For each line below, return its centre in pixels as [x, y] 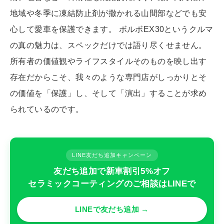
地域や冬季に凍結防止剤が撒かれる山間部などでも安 [108, 13]
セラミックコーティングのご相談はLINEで [112, 184]
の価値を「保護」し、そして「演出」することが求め [108, 93]
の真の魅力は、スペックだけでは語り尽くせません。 [108, 45]
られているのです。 [47, 109]
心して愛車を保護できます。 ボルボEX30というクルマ [112, 29]
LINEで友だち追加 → [112, 209]
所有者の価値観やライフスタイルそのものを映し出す [108, 61]
